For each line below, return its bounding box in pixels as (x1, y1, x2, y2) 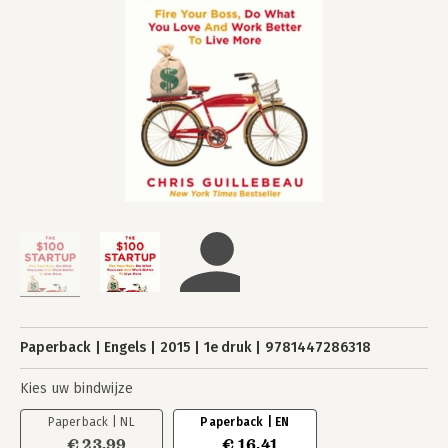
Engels (104, 339, 147, 356)
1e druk (203, 339, 252, 356)
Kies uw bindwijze (20, 380, 133, 397)
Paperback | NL (48, 415, 135, 429)
